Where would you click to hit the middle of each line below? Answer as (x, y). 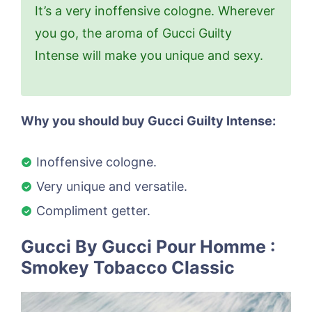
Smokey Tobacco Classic (128, 267)
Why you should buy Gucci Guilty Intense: (148, 120)
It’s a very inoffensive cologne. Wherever (155, 10)
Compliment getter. (93, 210)
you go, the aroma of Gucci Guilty (133, 33)
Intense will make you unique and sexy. (149, 55)
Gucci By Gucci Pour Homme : (148, 246)
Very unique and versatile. (112, 186)
